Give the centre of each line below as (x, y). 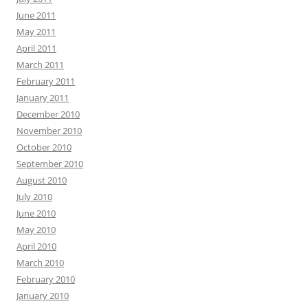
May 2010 (36, 229)
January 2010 (43, 295)
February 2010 (46, 279)
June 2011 (36, 15)
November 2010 (49, 130)
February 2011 (46, 81)
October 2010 (44, 147)
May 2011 (36, 31)
